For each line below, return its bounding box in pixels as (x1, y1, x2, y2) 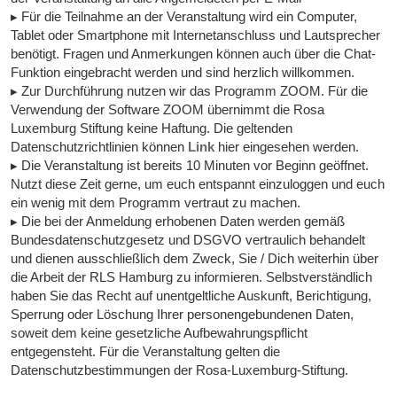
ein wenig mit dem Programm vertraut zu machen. (11, 195, 301, 211)
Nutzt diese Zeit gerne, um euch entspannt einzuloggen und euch (11, 176, 385, 192)
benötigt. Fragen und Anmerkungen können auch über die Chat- (11, 46, 377, 62)
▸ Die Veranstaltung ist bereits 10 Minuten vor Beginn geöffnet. (11, 158, 370, 174)
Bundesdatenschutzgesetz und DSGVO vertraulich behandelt (11, 232, 366, 248)
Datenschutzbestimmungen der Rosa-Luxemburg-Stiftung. (11, 362, 349, 378)
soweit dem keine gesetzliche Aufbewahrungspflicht (11, 325, 308, 341)
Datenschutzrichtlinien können (11, 139, 189, 155)
